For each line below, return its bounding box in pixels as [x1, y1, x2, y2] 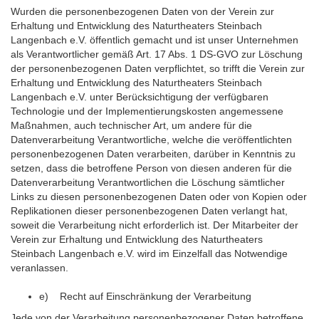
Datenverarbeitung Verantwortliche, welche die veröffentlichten [11, 134, 292, 145]
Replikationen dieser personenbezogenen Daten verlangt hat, [11, 205, 288, 216]
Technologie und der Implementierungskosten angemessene [11, 105, 283, 117]
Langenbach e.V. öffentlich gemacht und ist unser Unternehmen [11, 34, 298, 46]
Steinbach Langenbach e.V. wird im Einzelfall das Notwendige [11, 248, 288, 259]
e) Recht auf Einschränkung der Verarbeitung [39, 291, 251, 302]
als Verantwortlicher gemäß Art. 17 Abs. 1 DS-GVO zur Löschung [11, 48, 303, 60]
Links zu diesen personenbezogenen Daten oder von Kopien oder [11, 191, 307, 202]
